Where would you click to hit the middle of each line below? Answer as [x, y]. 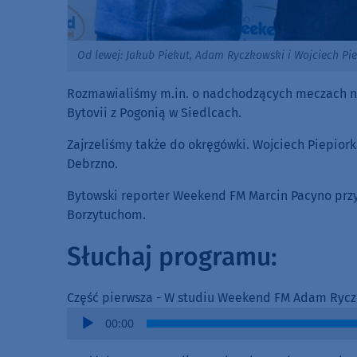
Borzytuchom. [106, 214]
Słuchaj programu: [172, 256]
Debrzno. [92, 163]
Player [84, 335]
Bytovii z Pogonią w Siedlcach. [154, 112]
